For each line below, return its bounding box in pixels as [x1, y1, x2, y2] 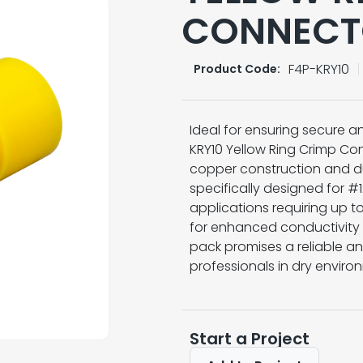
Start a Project [190, 327, 310, 350]
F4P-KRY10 [288, 59, 349, 79]
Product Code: [194, 61, 280, 78]
